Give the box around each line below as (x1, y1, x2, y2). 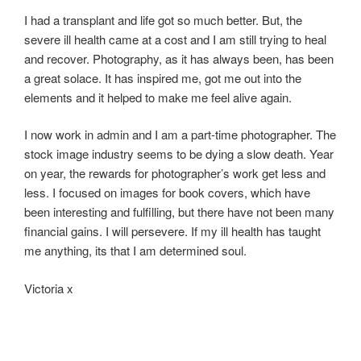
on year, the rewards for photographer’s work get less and (24, 164, 326, 181)
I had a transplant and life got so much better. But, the (24, 10, 302, 28)
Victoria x (24, 279, 73, 297)
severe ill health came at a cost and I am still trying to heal (24, 30, 326, 48)
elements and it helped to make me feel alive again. (24, 88, 292, 106)
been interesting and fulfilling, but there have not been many (24, 203, 334, 220)
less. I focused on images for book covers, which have (24, 184, 310, 201)
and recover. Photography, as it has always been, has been (24, 49, 334, 67)
